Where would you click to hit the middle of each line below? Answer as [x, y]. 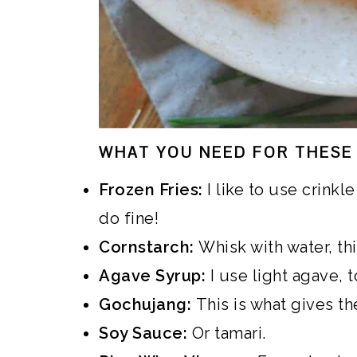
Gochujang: [147, 304]
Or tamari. [227, 333]
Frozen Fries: [153, 189]
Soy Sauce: [143, 333]
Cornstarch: [149, 247]
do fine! [129, 218]
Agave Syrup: [155, 275]
